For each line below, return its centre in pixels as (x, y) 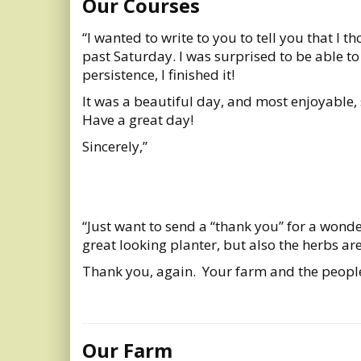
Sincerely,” (115, 146)
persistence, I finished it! (158, 75)
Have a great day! (138, 120)
